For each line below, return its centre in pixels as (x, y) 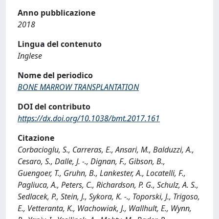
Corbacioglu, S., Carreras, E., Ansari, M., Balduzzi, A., (106, 150)
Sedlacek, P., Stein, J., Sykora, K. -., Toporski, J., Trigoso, (109, 197)
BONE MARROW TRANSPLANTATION (78, 87)
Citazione (36, 138)
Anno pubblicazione (56, 13)
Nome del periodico (55, 75)
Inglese (30, 56)
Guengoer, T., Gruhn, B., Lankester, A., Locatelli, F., (102, 173)
